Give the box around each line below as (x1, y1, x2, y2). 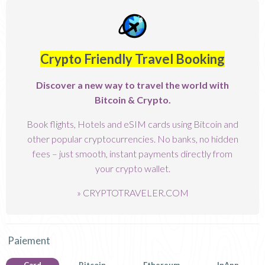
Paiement (8, 234, 50, 247)
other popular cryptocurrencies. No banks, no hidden (27, 132, 238, 144)
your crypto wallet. (95, 162, 170, 174)
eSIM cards (124, 118, 170, 130)
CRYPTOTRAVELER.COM (82, 186, 189, 198)
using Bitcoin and (170, 118, 238, 130)
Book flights (27, 118, 74, 130)
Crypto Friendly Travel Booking (40, 50, 225, 67)
